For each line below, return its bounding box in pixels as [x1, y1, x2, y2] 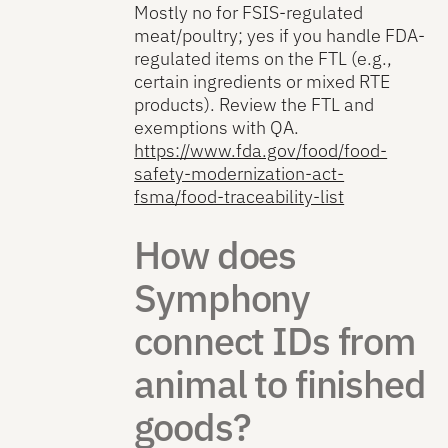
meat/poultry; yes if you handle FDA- [134, 24, 426, 48]
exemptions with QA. [134, 116, 300, 140]
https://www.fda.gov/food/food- [134, 139, 388, 163]
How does [134, 230, 297, 280]
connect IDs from [134, 316, 417, 366]
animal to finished [134, 359, 426, 409]
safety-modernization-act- [134, 162, 345, 186]
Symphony [134, 273, 311, 323]
